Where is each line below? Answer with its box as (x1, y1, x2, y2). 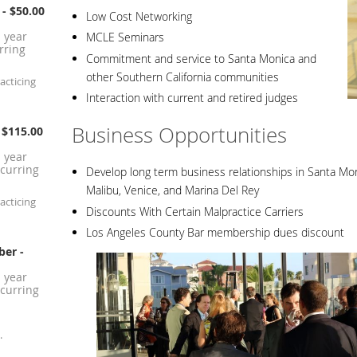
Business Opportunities (72, 120, 287, 149)
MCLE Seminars (86, 29, 164, 45)
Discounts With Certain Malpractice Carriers (86, 203, 304, 219)
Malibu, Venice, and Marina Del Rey (86, 182, 259, 198)
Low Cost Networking (86, 8, 192, 24)
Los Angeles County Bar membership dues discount (86, 225, 344, 241)
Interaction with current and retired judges (86, 90, 298, 106)
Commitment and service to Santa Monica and (86, 50, 316, 66)
